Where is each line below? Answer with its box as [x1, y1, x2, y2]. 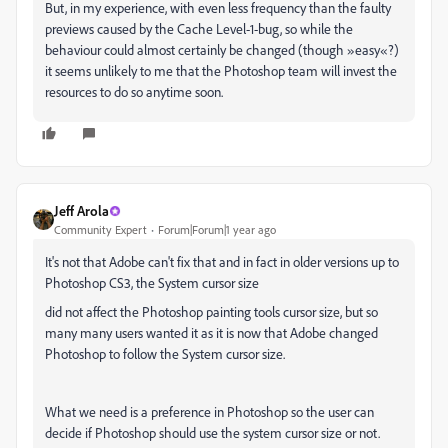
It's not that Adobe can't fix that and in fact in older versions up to [45, 253, 399, 270]
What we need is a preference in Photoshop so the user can [45, 403, 374, 420]
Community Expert [54, 222, 147, 237]
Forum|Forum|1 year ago [158, 222, 276, 237]
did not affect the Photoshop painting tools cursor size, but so [45, 303, 378, 320]
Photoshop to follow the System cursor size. [45, 345, 285, 362]
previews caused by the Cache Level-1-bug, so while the [45, 20, 353, 37]
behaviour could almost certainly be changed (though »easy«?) [45, 41, 399, 58]
